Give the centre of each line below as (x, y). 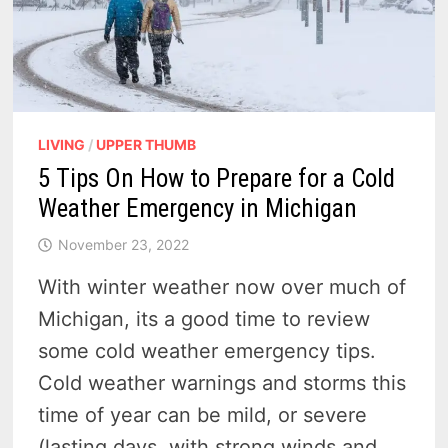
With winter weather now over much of (222, 286)
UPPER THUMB (146, 144)
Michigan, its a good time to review (204, 318)
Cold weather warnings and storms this (222, 382)
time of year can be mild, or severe (203, 414)
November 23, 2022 (124, 244)
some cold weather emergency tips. (207, 350)
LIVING (62, 144)
